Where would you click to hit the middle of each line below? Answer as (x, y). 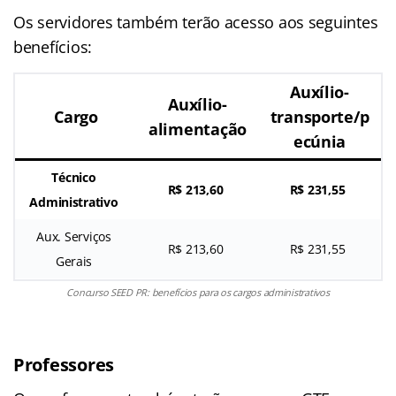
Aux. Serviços (74, 236)
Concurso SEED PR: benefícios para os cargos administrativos (198, 292)
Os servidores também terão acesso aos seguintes (196, 22)
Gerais (74, 261)
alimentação (198, 129)
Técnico (74, 177)
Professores (64, 364)
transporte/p (320, 116)
